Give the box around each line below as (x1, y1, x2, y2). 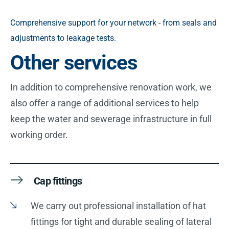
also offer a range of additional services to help (10, 98, 199, 108)
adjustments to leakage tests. (10, 33, 116, 43)
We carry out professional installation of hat (30, 200, 206, 211)
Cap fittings (34, 175, 82, 187)
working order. (10, 129, 68, 140)
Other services (10, 51, 138, 75)
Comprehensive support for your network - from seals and (10, 18, 217, 28)
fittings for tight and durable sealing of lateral (30, 216, 212, 227)
